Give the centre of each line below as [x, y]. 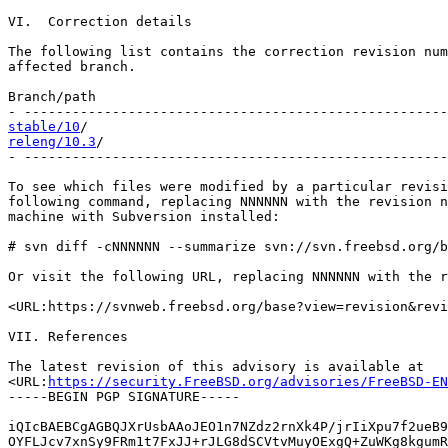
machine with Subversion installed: [144, 216]
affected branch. [72, 66]
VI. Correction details [100, 21]
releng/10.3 [52, 141]
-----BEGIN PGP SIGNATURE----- [124, 396]
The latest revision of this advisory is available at [216, 366]
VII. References [68, 336]
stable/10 [44, 126]
